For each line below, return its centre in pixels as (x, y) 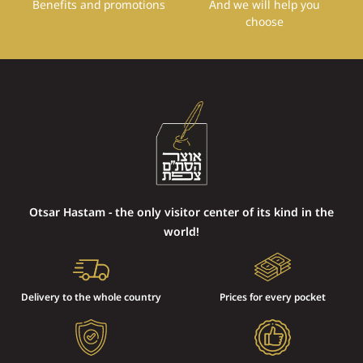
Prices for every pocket (272, 297)
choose (264, 21)
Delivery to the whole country (91, 297)
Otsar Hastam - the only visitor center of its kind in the (181, 211)
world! (181, 231)
